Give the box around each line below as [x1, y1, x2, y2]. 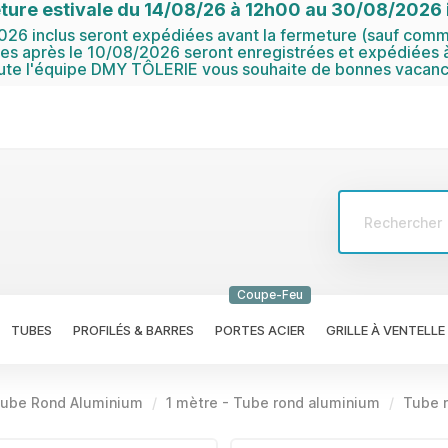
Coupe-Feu [237, 286, 303, 302]
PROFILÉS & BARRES [73, 321, 194, 338]
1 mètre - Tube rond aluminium [166, 393, 380, 411]
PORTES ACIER [215, 321, 305, 338]
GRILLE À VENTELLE [326, 321, 445, 338]
